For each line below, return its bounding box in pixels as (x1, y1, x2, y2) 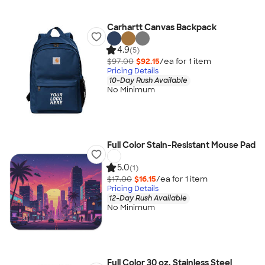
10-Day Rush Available (108, 75, 188, 85)
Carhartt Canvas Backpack (106, 22, 216, 33)
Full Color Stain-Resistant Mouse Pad (106, 140, 256, 150)
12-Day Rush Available (108, 193, 187, 203)
